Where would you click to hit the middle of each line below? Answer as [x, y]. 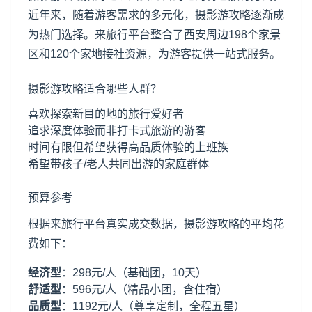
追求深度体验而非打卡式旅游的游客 [117, 131]
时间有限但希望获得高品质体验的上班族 [128, 147]
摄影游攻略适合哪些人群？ [95, 89]
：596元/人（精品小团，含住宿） [145, 289]
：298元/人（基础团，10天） [134, 273]
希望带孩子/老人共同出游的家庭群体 [118, 164]
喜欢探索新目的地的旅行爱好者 [106, 114]
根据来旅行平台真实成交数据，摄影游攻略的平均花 [156, 224]
